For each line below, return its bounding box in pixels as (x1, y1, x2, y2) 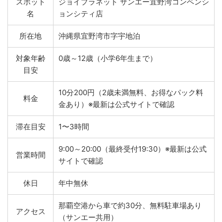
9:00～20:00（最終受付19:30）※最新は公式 (58, 144, 207, 154)
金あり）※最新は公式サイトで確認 (58, 100, 174, 109)
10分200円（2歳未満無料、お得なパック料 (58, 88, 203, 97)
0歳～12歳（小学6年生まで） (58, 54, 157, 63)
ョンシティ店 (58, 9, 103, 18)
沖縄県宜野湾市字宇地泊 (58, 31, 140, 41)
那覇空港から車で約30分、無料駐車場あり (58, 201, 202, 210)
